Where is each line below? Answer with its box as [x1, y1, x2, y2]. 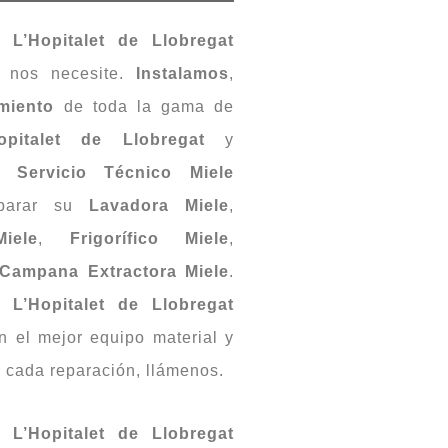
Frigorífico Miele [69, 229, 230, 247]
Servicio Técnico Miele [16, 163, 235, 181]
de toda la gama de [54, 97, 235, 115]
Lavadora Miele [88, 196, 230, 214]
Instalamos [136, 64, 229, 82]
